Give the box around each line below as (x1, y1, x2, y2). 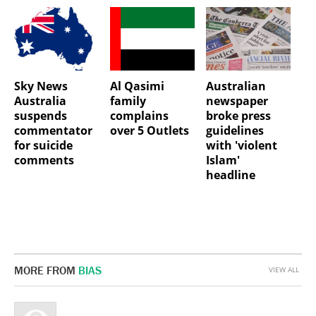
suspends (14, 108, 67, 124)
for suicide (14, 138, 73, 154)
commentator (14, 123, 92, 139)
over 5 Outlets (109, 123, 189, 139)
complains (109, 108, 169, 124)
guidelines (205, 123, 264, 139)
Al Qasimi (109, 78, 164, 95)
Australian (205, 78, 266, 95)
